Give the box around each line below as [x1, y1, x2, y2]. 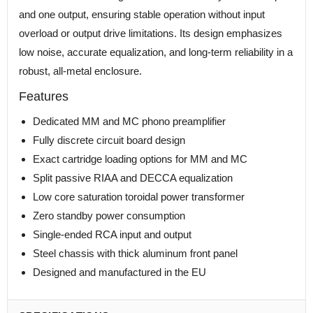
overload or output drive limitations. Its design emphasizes [19, 27, 282, 40]
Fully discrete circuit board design [33, 134, 185, 147]
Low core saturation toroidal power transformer [33, 191, 245, 203]
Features [19, 89, 68, 104]
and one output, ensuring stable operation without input [19, 8, 265, 21]
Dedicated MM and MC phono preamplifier [33, 115, 226, 128]
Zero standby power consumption [33, 210, 185, 222]
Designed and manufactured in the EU [33, 266, 206, 279]
